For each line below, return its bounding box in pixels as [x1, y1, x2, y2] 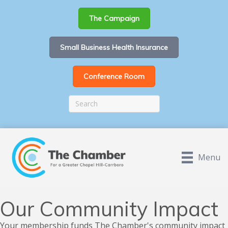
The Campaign [89, 14, 139, 23]
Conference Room [83, 72, 145, 81]
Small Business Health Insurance [60, 43, 168, 52]
